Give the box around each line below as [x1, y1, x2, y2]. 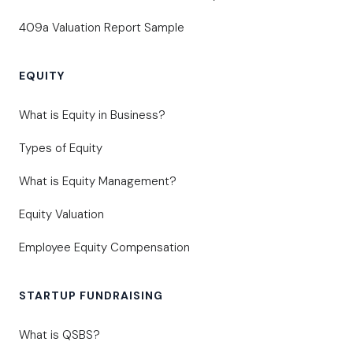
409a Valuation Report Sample [19, 20, 184, 36]
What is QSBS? [19, 327, 100, 344]
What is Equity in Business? [19, 107, 165, 124]
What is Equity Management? [19, 173, 176, 190]
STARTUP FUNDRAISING [19, 288, 163, 303]
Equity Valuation [19, 206, 104, 223]
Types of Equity [19, 140, 102, 157]
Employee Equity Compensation [19, 240, 190, 256]
